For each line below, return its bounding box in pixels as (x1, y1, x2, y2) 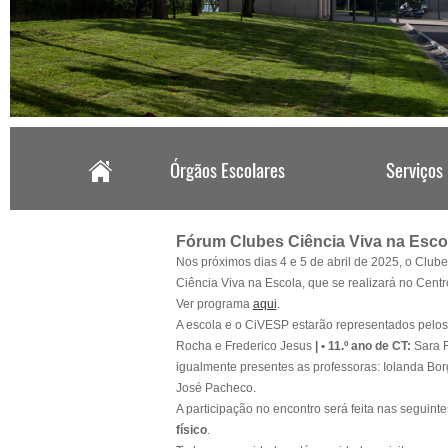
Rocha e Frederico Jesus (175, 339, 315, 354)
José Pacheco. (175, 381, 256, 396)
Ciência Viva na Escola (175, 276, 302, 291)
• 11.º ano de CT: (320, 339, 411, 354)
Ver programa (175, 297, 253, 312)
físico (175, 423, 207, 438)
